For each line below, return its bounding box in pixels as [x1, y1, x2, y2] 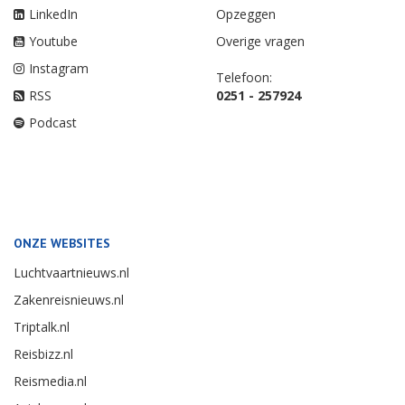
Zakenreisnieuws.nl [14, 291, 124, 309]
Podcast [29, 114, 77, 132]
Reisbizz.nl [14, 345, 73, 363]
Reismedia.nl [14, 372, 87, 391]
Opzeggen [216, 5, 276, 24]
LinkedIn [29, 5, 78, 24]
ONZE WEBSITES [14, 235, 110, 252]
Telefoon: [216, 69, 272, 87]
